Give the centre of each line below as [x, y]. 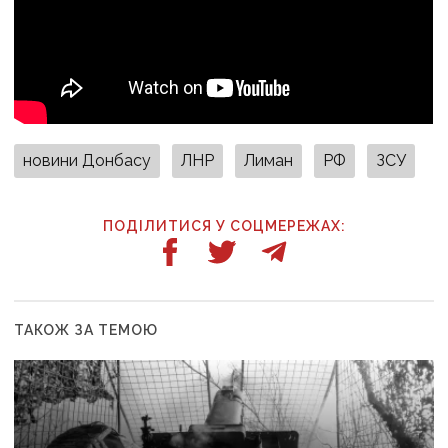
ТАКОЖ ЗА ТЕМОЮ [86, 329]
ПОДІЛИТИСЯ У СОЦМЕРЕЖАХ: [224, 225]
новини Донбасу [87, 160]
